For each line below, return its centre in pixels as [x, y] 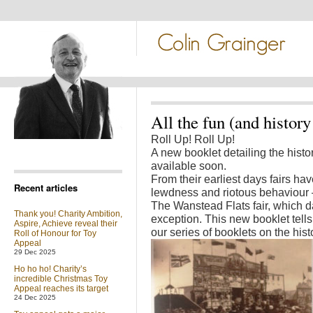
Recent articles [46, 188]
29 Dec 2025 [35, 252]
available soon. [189, 166]
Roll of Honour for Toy [55, 233]
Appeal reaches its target [61, 289]
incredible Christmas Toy [61, 279]
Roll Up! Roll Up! [193, 139]
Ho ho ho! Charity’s [50, 269]
